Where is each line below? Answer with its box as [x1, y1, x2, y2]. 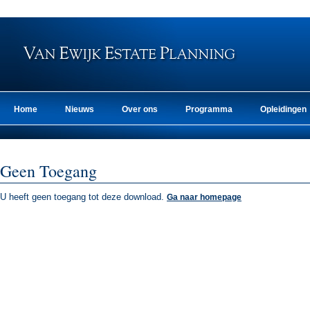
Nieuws [65, 104, 94, 114]
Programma [185, 104, 232, 114]
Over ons [122, 104, 158, 114]
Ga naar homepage [167, 192, 241, 202]
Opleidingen [260, 104, 307, 114]
